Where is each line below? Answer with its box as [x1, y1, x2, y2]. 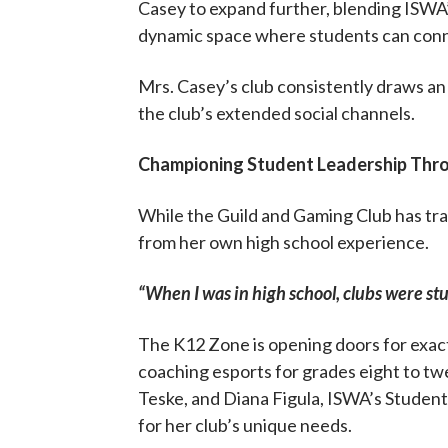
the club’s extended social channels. [137, 102, 415, 124]
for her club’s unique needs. [137, 414, 352, 436]
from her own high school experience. [137, 231, 429, 253]
